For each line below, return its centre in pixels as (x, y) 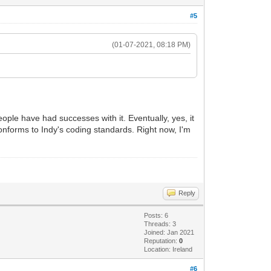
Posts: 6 (156, 215)
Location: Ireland (168, 249)
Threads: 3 (160, 224)
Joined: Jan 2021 (169, 232)
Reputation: (162, 240)
